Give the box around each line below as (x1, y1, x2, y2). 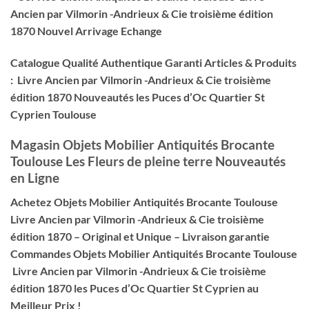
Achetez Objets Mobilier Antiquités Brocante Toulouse (10, 195, 278, 208)
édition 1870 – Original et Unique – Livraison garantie (10, 229, 270, 243)
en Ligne (10, 170, 59, 186)
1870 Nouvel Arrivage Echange (10, 23, 162, 37)
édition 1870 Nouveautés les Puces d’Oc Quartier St (10, 90, 265, 103)
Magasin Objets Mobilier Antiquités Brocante (10, 137, 275, 153)
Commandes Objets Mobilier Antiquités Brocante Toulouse (10, 246, 297, 260)
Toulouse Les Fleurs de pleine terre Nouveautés (10, 153, 286, 170)
